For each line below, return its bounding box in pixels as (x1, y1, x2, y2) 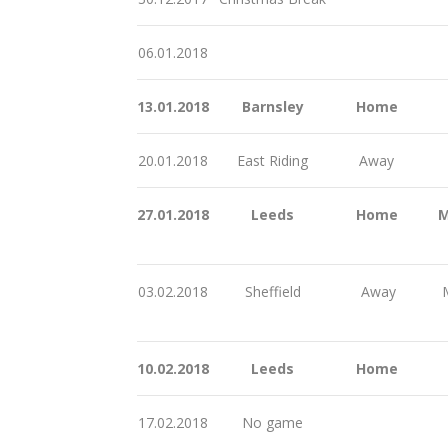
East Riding (233, 150, 308, 170)
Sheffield (240, 281, 301, 301)
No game (238, 412, 303, 432)
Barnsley (237, 96, 304, 116)
